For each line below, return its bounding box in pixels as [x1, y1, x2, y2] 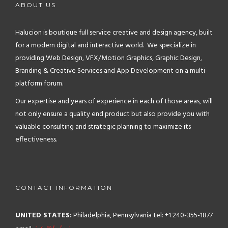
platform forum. [15, 78, 63, 90]
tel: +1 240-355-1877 [152, 210, 213, 221]
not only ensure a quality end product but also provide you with [15, 108, 210, 120]
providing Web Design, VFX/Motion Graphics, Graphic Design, [15, 52, 202, 64]
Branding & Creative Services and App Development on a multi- [15, 65, 208, 77]
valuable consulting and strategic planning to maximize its [15, 121, 191, 133]
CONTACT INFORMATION [15, 184, 112, 191]
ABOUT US [15, 1, 56, 9]
